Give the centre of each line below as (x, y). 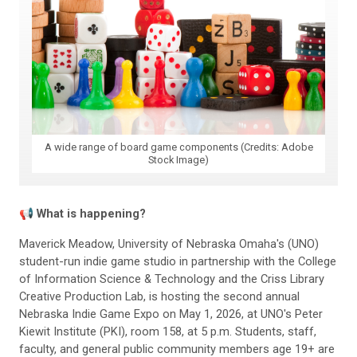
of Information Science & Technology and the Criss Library (172, 279)
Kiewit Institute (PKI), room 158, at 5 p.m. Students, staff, (168, 332)
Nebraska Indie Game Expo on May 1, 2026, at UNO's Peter (171, 314)
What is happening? (90, 214)
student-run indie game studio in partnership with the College (178, 262)
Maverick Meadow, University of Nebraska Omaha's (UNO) (169, 244)
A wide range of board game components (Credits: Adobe (178, 147)
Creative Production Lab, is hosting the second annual (159, 297)
